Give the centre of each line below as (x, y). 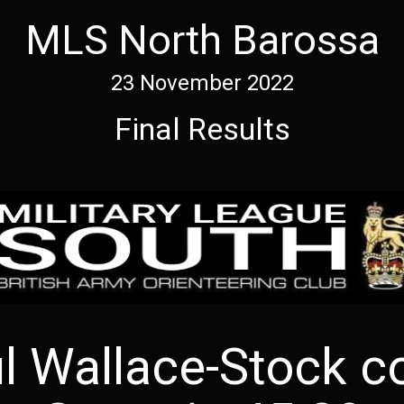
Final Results (202, 129)
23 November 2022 (202, 83)
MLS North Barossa (202, 40)
